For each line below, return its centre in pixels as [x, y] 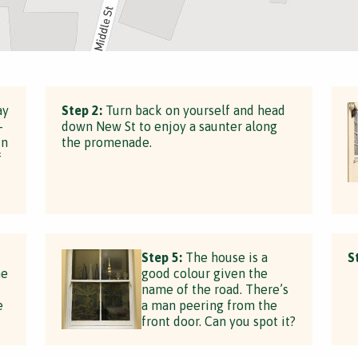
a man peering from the [210, 305]
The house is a [225, 257]
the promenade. [107, 142]
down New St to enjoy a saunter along [170, 126]
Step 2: [82, 110]
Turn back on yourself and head [194, 110]
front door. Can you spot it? [219, 321]
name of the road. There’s [215, 289]
